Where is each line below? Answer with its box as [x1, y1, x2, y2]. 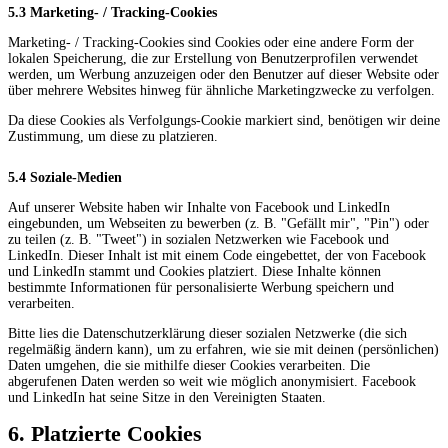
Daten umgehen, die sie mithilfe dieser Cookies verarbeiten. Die [8, 357, 370, 373]
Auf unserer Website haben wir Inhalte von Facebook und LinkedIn [8, 199, 390, 215]
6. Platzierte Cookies [8, 420, 202, 446]
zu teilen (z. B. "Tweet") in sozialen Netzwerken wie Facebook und [8, 231, 389, 247]
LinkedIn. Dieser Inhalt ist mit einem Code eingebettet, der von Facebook [8, 247, 426, 263]
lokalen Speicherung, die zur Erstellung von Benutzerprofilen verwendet [8, 50, 418, 66]
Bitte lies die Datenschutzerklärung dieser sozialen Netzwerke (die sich [8, 325, 407, 341]
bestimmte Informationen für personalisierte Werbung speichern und [8, 279, 394, 295]
